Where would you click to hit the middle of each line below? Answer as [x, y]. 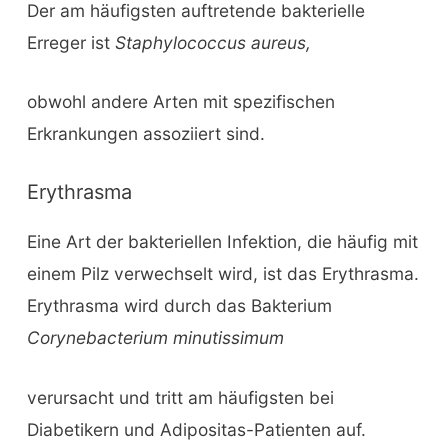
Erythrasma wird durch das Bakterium [179, 306]
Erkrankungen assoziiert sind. [145, 134]
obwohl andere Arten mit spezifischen [180, 102]
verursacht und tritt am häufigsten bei [180, 397]
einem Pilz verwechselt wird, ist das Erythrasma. [222, 274]
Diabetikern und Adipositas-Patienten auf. [196, 429]
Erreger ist [70, 42]
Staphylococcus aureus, [212, 42]
